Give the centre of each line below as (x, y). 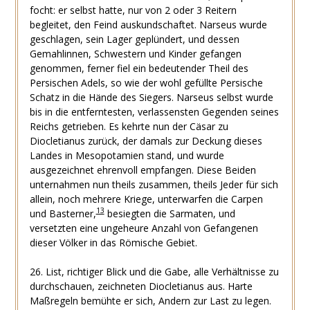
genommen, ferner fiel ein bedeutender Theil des (139, 68)
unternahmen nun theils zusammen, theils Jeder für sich (154, 184)
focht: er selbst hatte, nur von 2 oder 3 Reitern (133, 10)
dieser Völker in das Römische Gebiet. (113, 242)
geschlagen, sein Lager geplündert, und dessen (134, 39)
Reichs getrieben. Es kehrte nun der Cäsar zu (129, 126)
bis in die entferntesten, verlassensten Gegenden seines (154, 111)
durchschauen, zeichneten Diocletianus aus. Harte (141, 286)
